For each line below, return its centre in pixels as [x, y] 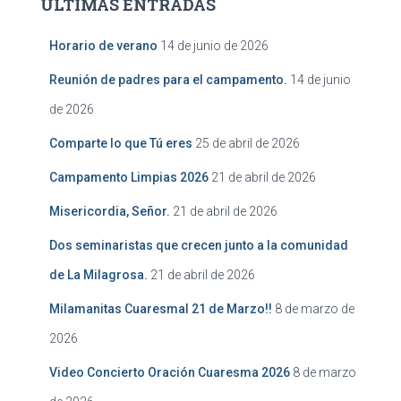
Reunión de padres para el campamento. [168, 80]
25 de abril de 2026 [247, 143]
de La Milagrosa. [98, 275]
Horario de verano [103, 46]
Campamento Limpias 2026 [129, 177]
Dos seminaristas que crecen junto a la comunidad [199, 245]
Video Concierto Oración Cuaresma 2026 [170, 372]
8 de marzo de [315, 309]
